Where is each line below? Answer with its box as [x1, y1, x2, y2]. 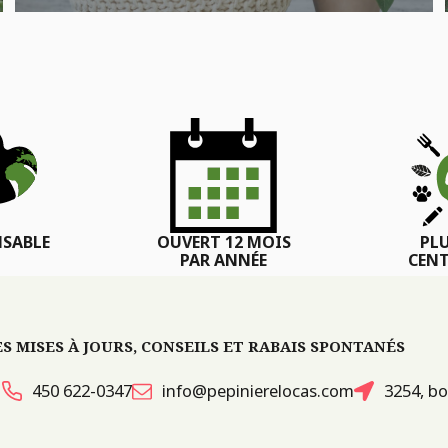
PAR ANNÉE [180, 249, 268, 272]
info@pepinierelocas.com [162, 379, 354, 403]
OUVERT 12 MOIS [156, 231, 291, 254]
